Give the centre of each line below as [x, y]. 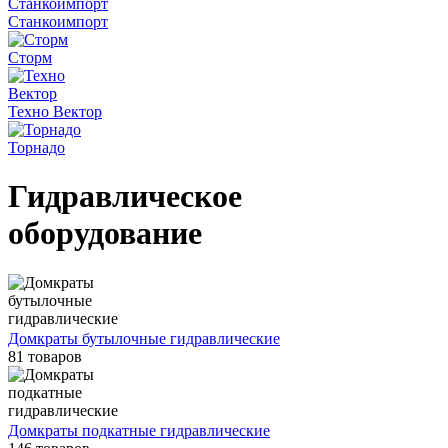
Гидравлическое [125, 196]
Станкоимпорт [58, 21]
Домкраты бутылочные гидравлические [144, 338]
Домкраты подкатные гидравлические [139, 430]
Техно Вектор [55, 111]
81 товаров [45, 356]
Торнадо [36, 147]
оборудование [105, 233]
